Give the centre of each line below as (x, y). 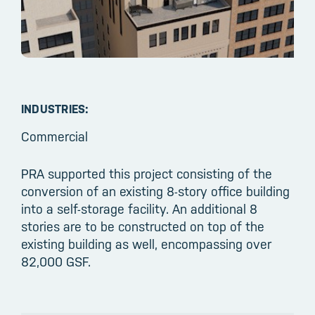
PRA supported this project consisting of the (147, 174)
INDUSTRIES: (55, 109)
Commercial (54, 136)
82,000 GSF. (56, 262)
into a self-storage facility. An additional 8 (139, 210)
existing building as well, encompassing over (146, 245)
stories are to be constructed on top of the (143, 227)
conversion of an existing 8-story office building (155, 192)
